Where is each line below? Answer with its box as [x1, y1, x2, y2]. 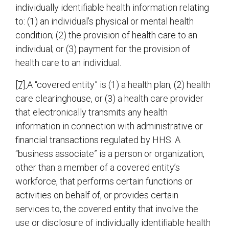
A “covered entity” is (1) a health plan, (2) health [27, 79, 211, 90]
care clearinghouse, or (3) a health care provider [15, 93, 203, 104]
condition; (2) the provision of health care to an [15, 30, 197, 41]
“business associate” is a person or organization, [15, 148, 204, 159]
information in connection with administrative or [15, 121, 203, 132]
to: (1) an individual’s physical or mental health [15, 16, 194, 27]
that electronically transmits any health [15, 107, 168, 118]
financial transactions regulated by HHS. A [15, 134, 180, 146]
